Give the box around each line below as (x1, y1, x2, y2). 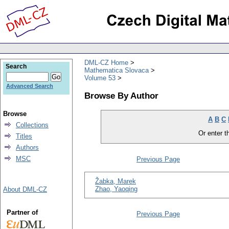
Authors (16, 144, 39, 151)
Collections (16, 121, 49, 129)
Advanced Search (6, 83, 53, 89)
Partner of (6, 209, 38, 216)
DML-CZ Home (84, 58, 128, 66)
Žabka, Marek (95, 177, 136, 186)
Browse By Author (84, 90, 158, 101)
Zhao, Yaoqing (95, 185, 138, 193)
